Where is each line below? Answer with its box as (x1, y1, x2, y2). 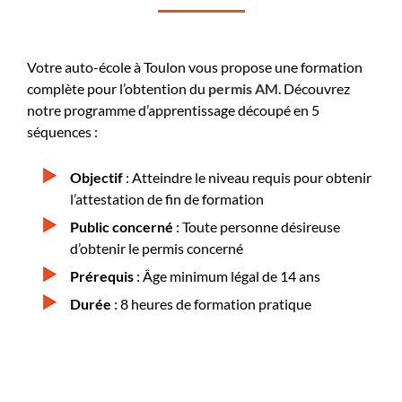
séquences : (27, 122, 98, 140)
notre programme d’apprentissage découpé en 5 (27, 100, 319, 118)
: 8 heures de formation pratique (111, 294, 311, 312)
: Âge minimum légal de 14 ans (134, 267, 320, 284)
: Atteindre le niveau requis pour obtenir (123, 168, 371, 186)
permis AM (208, 79, 278, 97)
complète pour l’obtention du (27, 79, 208, 97)
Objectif (70, 168, 123, 186)
